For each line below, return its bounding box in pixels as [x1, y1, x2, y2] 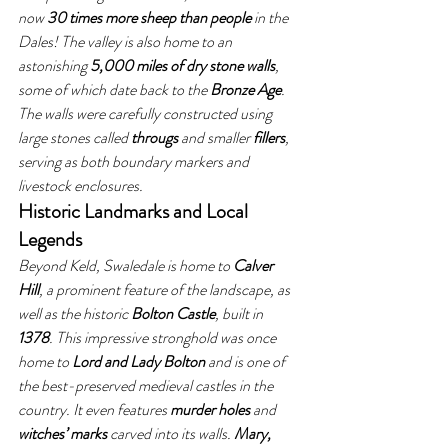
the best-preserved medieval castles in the [18, 374, 276, 397]
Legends [18, 225, 82, 254]
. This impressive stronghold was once [49, 326, 279, 349]
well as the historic [18, 302, 131, 325]
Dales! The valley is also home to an [18, 30, 235, 53]
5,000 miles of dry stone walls [90, 54, 275, 77]
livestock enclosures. [18, 174, 143, 197]
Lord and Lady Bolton [72, 350, 205, 373]
